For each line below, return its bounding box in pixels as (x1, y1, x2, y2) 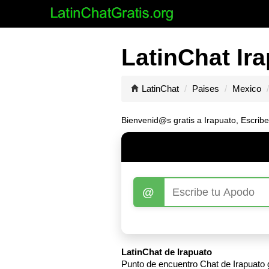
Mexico (232, 83, 261, 94)
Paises (192, 83, 219, 94)
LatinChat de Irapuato (121, 247, 212, 257)
